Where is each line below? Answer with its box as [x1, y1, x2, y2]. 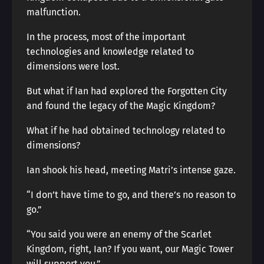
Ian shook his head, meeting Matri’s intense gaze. [27, 164, 236, 176]
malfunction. [27, 6, 81, 18]
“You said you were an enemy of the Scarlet [27, 229, 212, 240]
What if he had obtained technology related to [27, 125, 225, 136]
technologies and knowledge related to [27, 46, 194, 57]
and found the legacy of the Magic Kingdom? [27, 100, 215, 111]
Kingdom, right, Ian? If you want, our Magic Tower [27, 243, 233, 255]
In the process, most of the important [27, 31, 186, 42]
